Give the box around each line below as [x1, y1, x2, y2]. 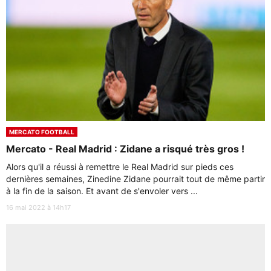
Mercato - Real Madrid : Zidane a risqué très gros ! [6, 143, 244, 155]
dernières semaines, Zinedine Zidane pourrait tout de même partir [6, 174, 265, 184]
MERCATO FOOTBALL [9, 128, 74, 135]
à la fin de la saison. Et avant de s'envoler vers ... [6, 186, 198, 196]
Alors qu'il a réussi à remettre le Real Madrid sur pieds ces [6, 162, 233, 172]
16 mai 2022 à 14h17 [6, 203, 71, 212]
